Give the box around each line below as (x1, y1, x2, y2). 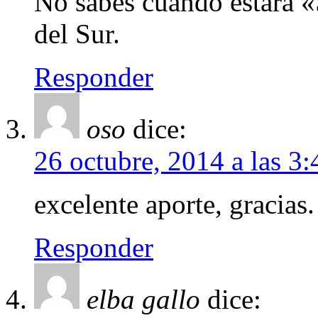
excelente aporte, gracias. (34, 189, 314, 220)
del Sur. (34, 18, 120, 50)
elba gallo (87, 284, 200, 315)
